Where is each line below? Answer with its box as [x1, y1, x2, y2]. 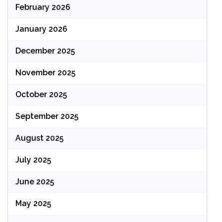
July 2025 [15, 155, 51, 165]
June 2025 [15, 177, 54, 186]
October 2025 [15, 90, 67, 99]
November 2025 [15, 68, 75, 77]
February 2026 [15, 2, 70, 12]
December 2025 [15, 46, 75, 55]
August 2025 [15, 133, 63, 143]
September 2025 [15, 111, 78, 121]
